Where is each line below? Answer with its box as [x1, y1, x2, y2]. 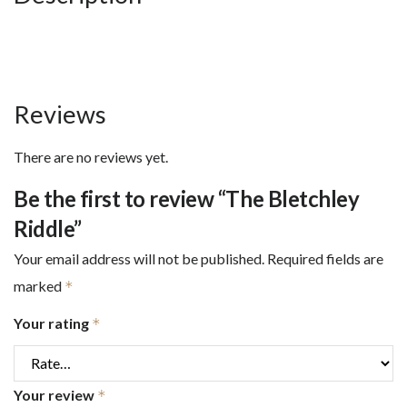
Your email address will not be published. [14, 249, 264, 267]
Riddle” [14, 214, 82, 242]
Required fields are [267, 249, 383, 267]
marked [14, 276, 65, 294]
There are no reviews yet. [14, 147, 168, 165]
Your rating [14, 313, 92, 332]
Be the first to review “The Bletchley [14, 184, 360, 212]
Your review [14, 385, 97, 403]
